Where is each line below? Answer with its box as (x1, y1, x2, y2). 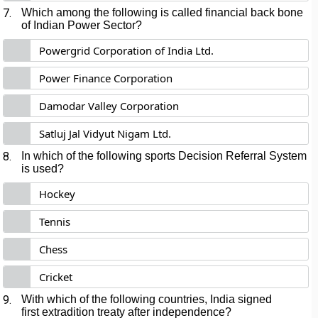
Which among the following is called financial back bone (21, 6, 304, 18)
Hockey (39, 187, 76, 201)
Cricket (39, 270, 73, 284)
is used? (21, 163, 65, 175)
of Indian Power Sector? (21, 19, 143, 31)
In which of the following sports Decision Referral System (21, 150, 307, 162)
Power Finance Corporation (39, 71, 173, 85)
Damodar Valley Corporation (39, 99, 180, 113)
